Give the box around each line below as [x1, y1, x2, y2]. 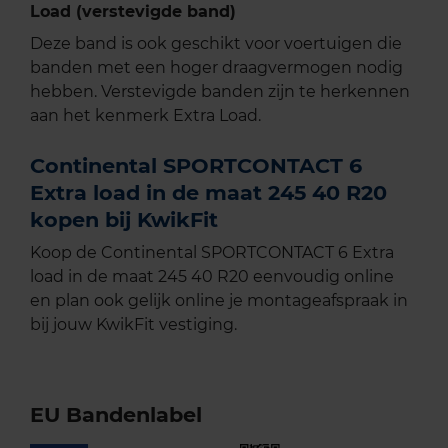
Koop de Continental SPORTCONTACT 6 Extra [30, 243, 394, 263]
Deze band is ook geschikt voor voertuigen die [30, 34, 402, 54]
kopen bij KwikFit [30, 207, 218, 233]
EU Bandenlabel [30, 402, 202, 428]
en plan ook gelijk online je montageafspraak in [30, 291, 408, 311]
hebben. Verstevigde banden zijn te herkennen [30, 82, 410, 102]
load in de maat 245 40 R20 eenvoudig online [30, 267, 394, 287]
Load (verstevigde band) [30, 2, 236, 22]
